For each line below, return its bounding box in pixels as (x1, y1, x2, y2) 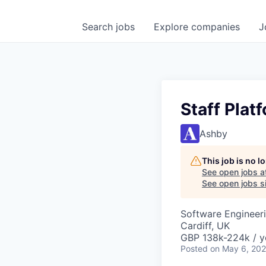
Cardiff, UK (180, 220, 230, 232)
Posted (180, 243, 208, 254)
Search (82, 21, 116, 33)
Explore (154, 21, 191, 33)
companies (191, 21, 240, 33)
